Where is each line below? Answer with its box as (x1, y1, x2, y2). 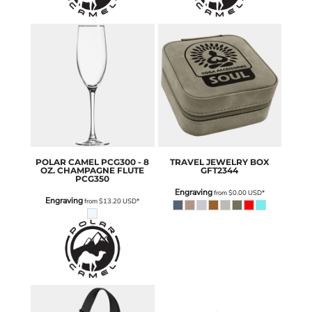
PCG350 (75, 173, 110, 185)
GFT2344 (201, 165, 239, 176)
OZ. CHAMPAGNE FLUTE (40, 165, 145, 176)
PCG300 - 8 (101, 157, 150, 168)
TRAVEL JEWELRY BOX (169, 157, 270, 168)
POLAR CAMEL (36, 157, 100, 168)
